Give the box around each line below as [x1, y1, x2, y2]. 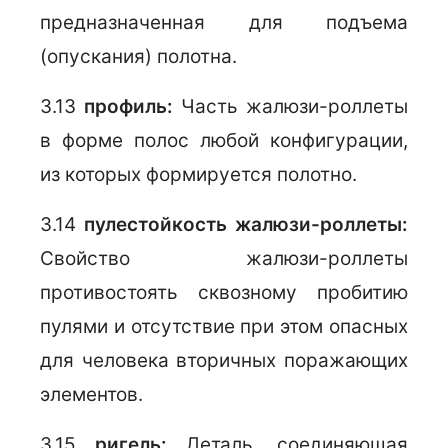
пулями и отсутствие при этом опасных [40, 315, 408, 338]
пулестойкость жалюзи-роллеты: [84, 213, 408, 236]
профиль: [84, 95, 181, 118]
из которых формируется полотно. [40, 163, 357, 186]
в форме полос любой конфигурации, [40, 129, 408, 152]
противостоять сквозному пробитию [40, 281, 408, 304]
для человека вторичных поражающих [40, 349, 408, 372]
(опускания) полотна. [40, 45, 237, 68]
